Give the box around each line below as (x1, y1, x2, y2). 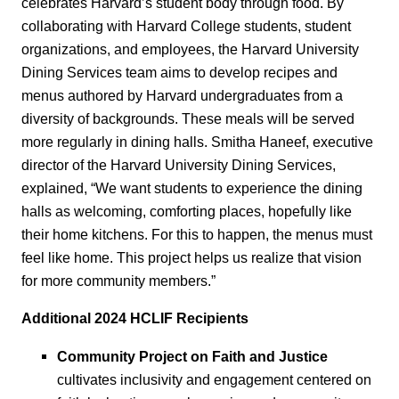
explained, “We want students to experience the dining (21, 179, 362, 196)
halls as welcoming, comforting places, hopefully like (21, 202, 352, 219)
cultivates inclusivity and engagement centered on (57, 370, 371, 387)
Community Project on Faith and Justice (57, 347, 328, 364)
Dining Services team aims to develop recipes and (21, 63, 338, 80)
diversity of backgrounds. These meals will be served (21, 110, 354, 126)
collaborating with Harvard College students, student (21, 17, 351, 34)
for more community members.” (21, 272, 216, 289)
